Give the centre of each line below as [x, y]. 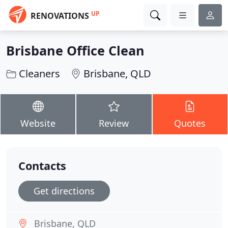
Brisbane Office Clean [75, 50]
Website [38, 123]
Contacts [42, 166]
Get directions [64, 191]
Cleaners [39, 74]
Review [114, 123]
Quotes [190, 123]
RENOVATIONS [60, 16]
